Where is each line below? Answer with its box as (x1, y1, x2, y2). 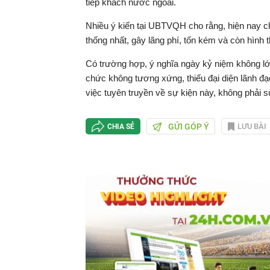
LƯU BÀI (237, 122, 266, 131)
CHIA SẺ (107, 122, 134, 131)
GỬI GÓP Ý (168, 121, 209, 131)
